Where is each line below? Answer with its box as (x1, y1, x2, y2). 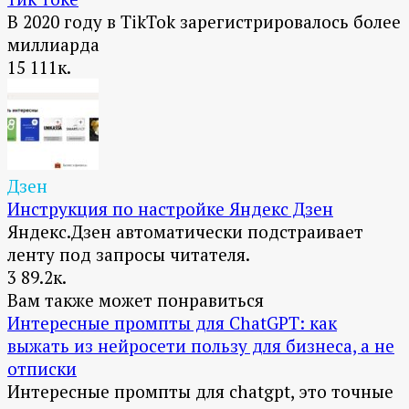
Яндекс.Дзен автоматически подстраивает (7, 220, 363, 244)
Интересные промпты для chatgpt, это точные (7, 380, 393, 404)
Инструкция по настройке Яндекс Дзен (7, 197, 333, 221)
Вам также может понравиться (7, 288, 264, 312)
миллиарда (7, 33, 100, 57)
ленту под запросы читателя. (7, 243, 250, 267)
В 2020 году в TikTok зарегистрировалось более (7, 10, 401, 34)
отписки (7, 357, 77, 381)
